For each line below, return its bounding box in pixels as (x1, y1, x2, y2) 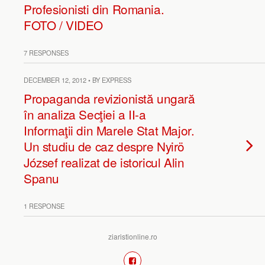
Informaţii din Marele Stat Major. (24, 121, 195, 139)
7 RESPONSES (24, 48, 69, 57)
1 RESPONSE (24, 201, 64, 211)
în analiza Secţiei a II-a (24, 105, 146, 123)
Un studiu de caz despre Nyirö (24, 137, 185, 155)
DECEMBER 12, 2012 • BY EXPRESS (24, 75, 131, 85)
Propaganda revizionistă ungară (24, 89, 195, 107)
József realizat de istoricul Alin (24, 153, 185, 171)
